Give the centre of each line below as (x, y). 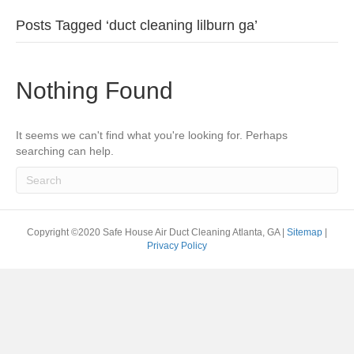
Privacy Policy (177, 246)
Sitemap (306, 232)
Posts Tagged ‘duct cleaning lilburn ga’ (137, 25)
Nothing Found (94, 90)
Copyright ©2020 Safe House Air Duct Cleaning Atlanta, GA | (157, 232)
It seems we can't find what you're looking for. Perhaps (152, 135)
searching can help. (65, 151)
